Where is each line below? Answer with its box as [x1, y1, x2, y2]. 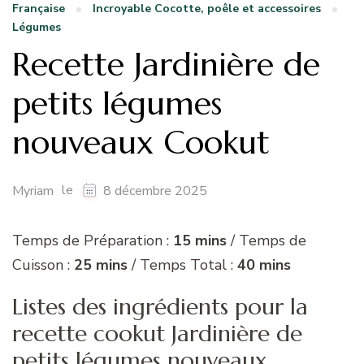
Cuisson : [12, 254, 74, 275]
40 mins [233, 254, 291, 275]
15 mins [173, 230, 227, 250]
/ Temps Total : [128, 254, 233, 275]
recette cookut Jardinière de [12, 318, 302, 348]
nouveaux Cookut [12, 121, 270, 162]
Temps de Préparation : [12, 230, 173, 250]
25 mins [74, 254, 128, 275]
